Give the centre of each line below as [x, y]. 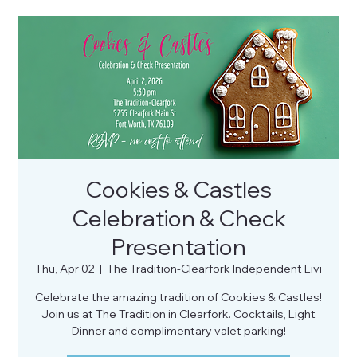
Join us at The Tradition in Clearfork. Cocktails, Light [178, 314]
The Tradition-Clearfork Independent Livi [214, 269]
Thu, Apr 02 [65, 269]
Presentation [178, 247]
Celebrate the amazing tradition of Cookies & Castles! [178, 297]
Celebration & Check [178, 218]
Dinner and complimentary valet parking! [178, 331]
